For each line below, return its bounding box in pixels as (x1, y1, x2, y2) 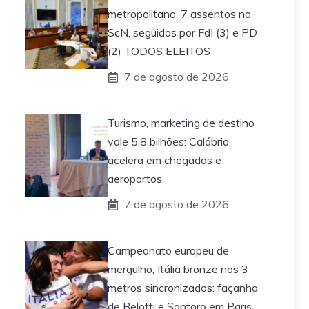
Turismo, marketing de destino (108, 116, 255, 130)
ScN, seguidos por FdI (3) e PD (108, 26, 257, 40)
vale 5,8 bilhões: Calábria (108, 134, 229, 149)
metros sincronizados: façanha (108, 281, 258, 295)
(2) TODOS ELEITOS (108, 44, 210, 59)
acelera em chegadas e (108, 153, 221, 168)
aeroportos (108, 172, 162, 186)
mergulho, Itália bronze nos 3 (108, 262, 248, 277)
